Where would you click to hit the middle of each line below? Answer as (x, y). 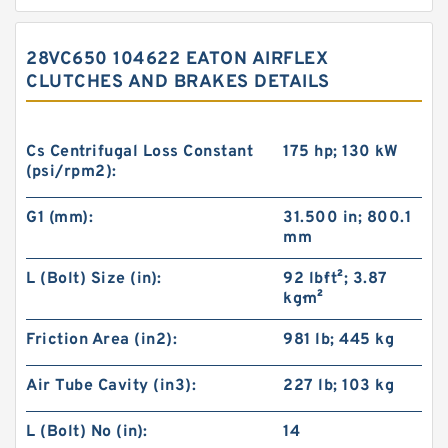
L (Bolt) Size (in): (94, 279)
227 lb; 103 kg (339, 386)
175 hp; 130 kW (341, 152)
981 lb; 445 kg (339, 340)
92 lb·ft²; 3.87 (335, 279)
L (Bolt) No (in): (87, 432)
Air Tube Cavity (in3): (111, 386)
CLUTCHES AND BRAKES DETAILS (178, 82)
